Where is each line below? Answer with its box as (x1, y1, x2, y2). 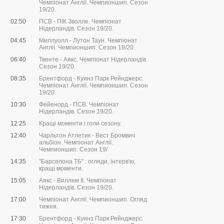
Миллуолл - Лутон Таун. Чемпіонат (39, 37, 137, 44)
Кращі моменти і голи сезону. (39, 120, 121, 127)
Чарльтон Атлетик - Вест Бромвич (39, 132, 135, 139)
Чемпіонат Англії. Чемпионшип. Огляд (39, 196, 147, 203)
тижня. (39, 203, 58, 210)
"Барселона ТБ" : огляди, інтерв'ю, (39, 158, 135, 165)
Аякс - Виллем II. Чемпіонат (39, 177, 116, 184)
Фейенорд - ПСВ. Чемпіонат (39, 101, 119, 108)
